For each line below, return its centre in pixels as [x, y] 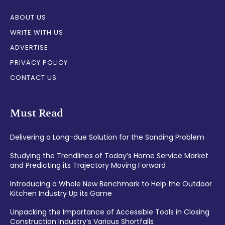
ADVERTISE [29, 48]
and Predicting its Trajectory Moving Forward [88, 165]
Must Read [36, 114]
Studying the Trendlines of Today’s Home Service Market [109, 156]
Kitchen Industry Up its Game [61, 194]
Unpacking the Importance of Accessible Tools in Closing [110, 212]
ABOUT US [28, 18]
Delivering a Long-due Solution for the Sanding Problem [107, 137]
